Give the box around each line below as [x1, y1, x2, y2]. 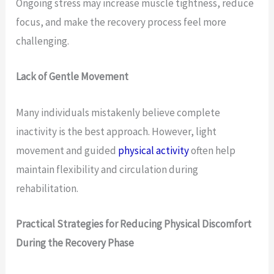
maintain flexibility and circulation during [16, 162, 199, 176]
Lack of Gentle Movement [16, 70, 129, 84]
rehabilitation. [16, 181, 79, 195]
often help [189, 143, 236, 157]
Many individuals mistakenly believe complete [16, 105, 221, 119]
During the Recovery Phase [16, 235, 135, 250]
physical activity [118, 143, 190, 157]
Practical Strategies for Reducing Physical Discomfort [16, 217, 252, 231]
